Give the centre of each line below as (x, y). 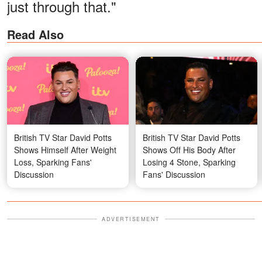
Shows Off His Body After (189, 149)
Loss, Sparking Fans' (53, 162)
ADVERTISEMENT (131, 219)
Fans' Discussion (174, 174)
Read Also (35, 35)
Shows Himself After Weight (65, 149)
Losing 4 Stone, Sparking (189, 162)
